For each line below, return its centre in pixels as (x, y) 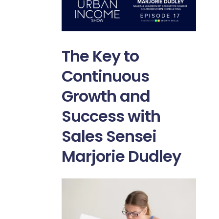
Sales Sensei (109, 136)
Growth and (106, 96)
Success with (111, 116)
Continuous (105, 76)
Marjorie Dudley (121, 156)
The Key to (100, 56)
